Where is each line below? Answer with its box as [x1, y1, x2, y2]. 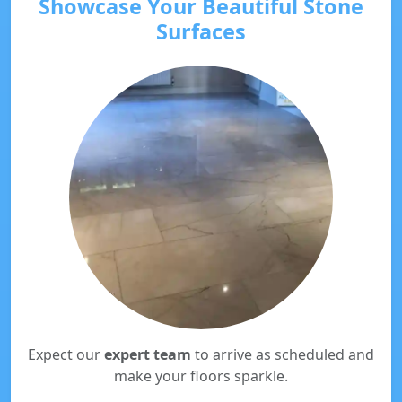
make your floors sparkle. [114, 366, 288, 386]
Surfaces [156, 17, 246, 46]
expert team [104, 345, 191, 364]
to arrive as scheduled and [191, 345, 374, 364]
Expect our [28, 345, 104, 364]
